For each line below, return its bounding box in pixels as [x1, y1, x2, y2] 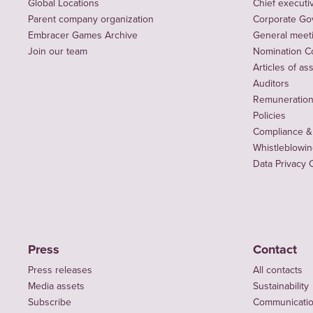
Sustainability [253, 278, 309, 293]
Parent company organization [28, 11, 154, 26]
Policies [253, 108, 286, 122]
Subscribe [28, 294, 71, 309]
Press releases [28, 262, 92, 277]
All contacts [253, 262, 303, 277]
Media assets [28, 278, 85, 293]
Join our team [28, 43, 87, 58]
